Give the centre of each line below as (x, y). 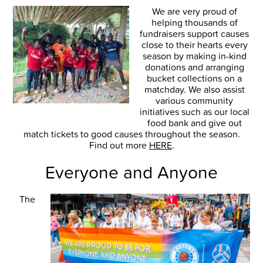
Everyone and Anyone (131, 172)
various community (194, 101)
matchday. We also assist (194, 90)
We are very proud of (194, 11)
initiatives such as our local (194, 112)
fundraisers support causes (194, 34)
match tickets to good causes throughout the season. (131, 134)
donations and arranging (194, 67)
